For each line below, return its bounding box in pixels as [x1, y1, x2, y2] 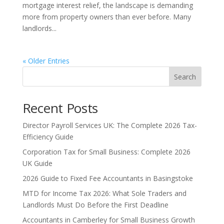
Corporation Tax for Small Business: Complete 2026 [22, 147, 190, 157]
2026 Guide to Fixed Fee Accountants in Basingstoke [22, 173, 193, 183]
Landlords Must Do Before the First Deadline [22, 200, 168, 210]
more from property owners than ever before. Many [22, 12, 191, 22]
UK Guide [22, 158, 52, 168]
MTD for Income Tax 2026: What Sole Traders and [22, 188, 186, 198]
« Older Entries [22, 56, 69, 66]
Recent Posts [22, 99, 98, 117]
